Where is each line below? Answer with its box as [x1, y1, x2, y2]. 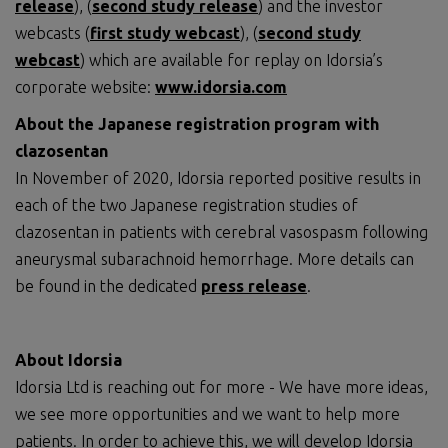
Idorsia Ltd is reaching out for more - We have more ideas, [15, 378, 428, 396]
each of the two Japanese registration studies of [15, 196, 358, 214]
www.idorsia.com [155, 78, 287, 96]
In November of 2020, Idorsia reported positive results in [15, 169, 421, 187]
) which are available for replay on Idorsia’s [80, 51, 383, 69]
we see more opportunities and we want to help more [15, 405, 400, 423]
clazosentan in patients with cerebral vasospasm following [15, 223, 428, 241]
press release [201, 277, 307, 295]
